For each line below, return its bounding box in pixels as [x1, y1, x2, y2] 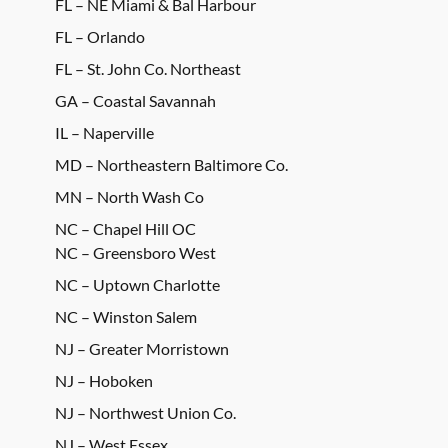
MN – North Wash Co [55, 186, 204, 206]
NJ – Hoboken [55, 370, 153, 390]
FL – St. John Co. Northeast [55, 58, 241, 78]
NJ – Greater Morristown [55, 338, 229, 358]
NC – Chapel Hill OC [55, 218, 196, 238]
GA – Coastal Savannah [55, 90, 216, 110]
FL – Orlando [55, 26, 145, 46]
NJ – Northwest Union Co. [55, 402, 236, 422]
